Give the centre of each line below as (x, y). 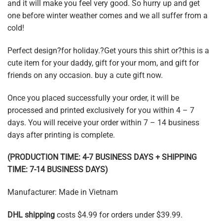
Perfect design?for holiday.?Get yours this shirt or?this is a (108, 50)
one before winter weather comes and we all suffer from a (108, 16)
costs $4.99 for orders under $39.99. (119, 215)
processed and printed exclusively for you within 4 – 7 (101, 110)
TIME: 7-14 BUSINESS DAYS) (58, 170)
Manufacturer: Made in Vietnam (63, 192)
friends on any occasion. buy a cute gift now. (85, 75)
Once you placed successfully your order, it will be (93, 98)
